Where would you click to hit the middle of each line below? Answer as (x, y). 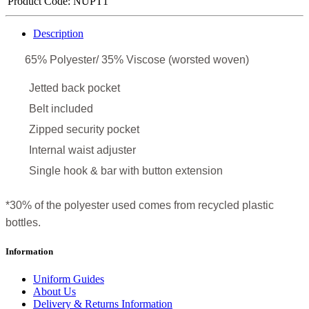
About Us (54, 291)
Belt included (61, 109)
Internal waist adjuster (82, 150)
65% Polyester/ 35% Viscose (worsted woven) (127, 60)
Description (58, 34)
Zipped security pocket (84, 130)
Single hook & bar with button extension (126, 171)
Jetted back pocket (74, 88)
